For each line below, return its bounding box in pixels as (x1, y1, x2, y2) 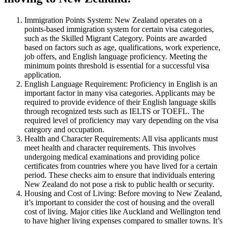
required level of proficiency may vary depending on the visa (24, 116, 218, 125)
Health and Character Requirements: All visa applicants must (24, 134, 218, 143)
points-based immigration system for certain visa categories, (24, 25, 214, 34)
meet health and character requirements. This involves (24, 143, 196, 153)
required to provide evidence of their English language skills (24, 98, 216, 107)
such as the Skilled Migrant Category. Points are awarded (24, 34, 207, 43)
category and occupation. (24, 125, 104, 134)
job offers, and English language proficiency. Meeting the (24, 52, 207, 61)
